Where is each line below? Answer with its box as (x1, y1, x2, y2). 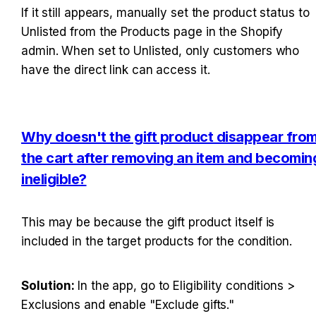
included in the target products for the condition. (21, 233, 292, 248)
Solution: (21, 278, 78, 293)
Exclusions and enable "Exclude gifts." (21, 297, 235, 312)
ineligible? (21, 171, 87, 188)
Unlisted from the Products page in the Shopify (21, 25, 284, 39)
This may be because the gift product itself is (21, 214, 275, 229)
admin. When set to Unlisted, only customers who (21, 44, 300, 59)
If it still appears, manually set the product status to (21, 6, 310, 20)
